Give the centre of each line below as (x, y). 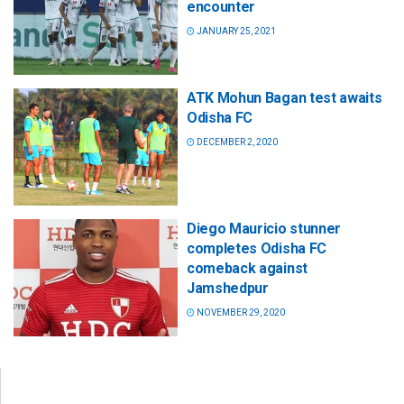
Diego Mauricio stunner (264, 228)
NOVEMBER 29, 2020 (240, 312)
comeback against (247, 268)
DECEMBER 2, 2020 (236, 142)
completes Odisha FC (257, 248)
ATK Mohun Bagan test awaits (285, 97)
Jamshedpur (228, 288)
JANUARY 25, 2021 (235, 31)
